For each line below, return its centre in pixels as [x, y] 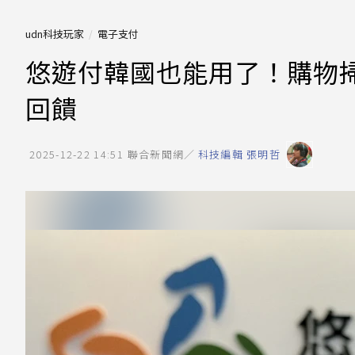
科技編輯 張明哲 [239, 154]
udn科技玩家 [55, 34]
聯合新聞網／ [161, 154]
